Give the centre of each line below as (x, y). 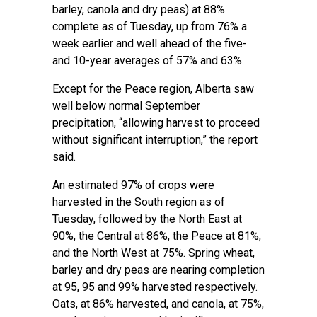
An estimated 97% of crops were (133, 185)
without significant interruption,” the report (155, 140)
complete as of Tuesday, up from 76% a (150, 27)
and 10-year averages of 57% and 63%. (150, 60)
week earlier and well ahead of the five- (150, 44)
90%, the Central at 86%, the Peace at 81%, (157, 236)
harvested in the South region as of (139, 202)
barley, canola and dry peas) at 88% (139, 10)
